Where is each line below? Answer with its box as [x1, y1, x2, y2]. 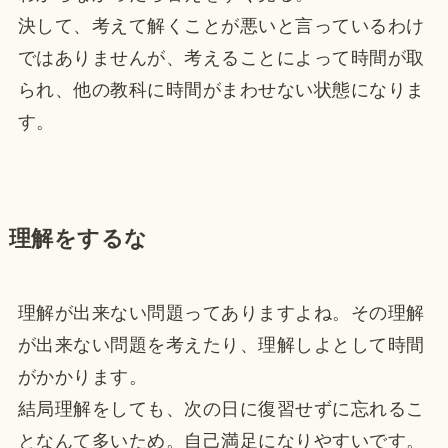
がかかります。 [17, 367, 148, 388]
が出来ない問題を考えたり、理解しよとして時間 [17, 335, 425, 356]
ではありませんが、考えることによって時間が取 [17, 48, 425, 69]
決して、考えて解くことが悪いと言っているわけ [17, 16, 425, 37]
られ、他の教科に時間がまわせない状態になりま [17, 80, 425, 101]
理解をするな [8, 227, 148, 252]
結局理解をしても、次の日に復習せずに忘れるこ [17, 399, 425, 420]
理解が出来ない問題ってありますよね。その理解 [17, 303, 425, 324]
